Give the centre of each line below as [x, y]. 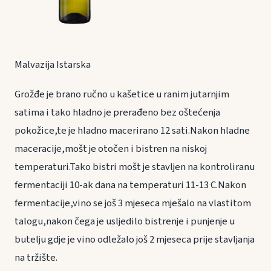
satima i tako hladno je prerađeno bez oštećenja [117, 113]
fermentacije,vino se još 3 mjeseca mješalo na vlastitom [133, 204]
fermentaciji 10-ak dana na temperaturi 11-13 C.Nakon [130, 185]
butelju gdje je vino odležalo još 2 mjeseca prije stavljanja [135, 240]
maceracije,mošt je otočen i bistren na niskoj [111, 149]
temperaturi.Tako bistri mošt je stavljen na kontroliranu [135, 167]
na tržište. [36, 258]
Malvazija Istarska [53, 65]
